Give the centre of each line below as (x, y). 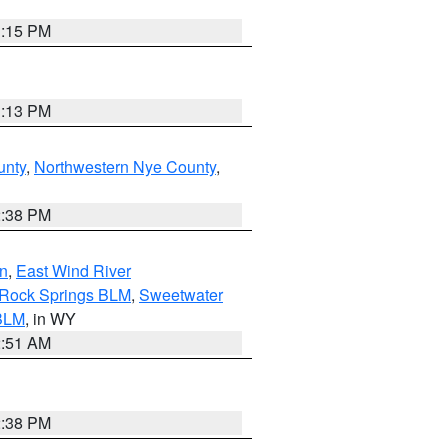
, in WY (50, 318)
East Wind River (73, 270)
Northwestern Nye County (125, 166)
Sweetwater (181, 294)
